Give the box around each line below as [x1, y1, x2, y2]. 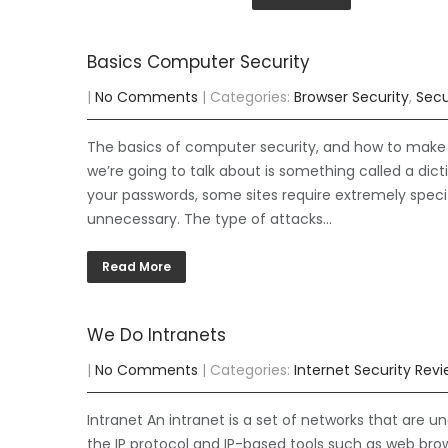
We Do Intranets [87, 323, 226, 347]
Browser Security [294, 87, 409, 107]
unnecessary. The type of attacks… [87, 209, 332, 229]
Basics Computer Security [87, 50, 310, 74]
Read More [102, 258, 171, 275]
